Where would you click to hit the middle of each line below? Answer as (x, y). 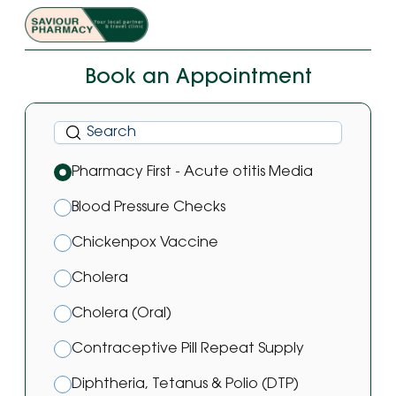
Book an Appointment (198, 78)
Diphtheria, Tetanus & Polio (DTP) (185, 384)
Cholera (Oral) (122, 313)
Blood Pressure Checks (148, 207)
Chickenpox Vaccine (145, 243)
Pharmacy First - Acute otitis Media (192, 172)
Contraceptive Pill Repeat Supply (188, 349)
